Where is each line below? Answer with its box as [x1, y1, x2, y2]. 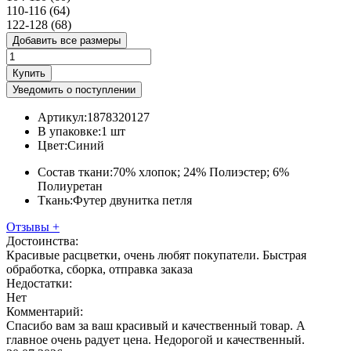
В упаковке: [38, 124, 101, 138]
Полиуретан [38, 179, 103, 193]
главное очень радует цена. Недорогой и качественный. [6, 332, 305, 346]
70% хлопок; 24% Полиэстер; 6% [113, 165, 289, 179]
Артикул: [38, 110, 87, 124]
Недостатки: [6, 276, 72, 290]
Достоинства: [6, 233, 78, 248]
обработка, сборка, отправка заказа [6, 262, 193, 276]
